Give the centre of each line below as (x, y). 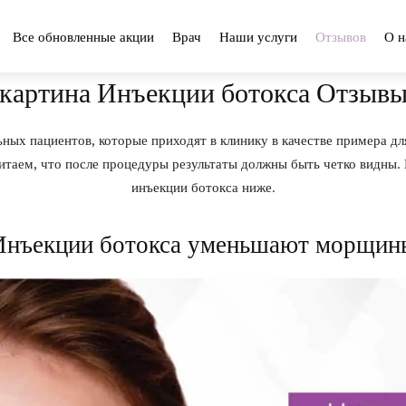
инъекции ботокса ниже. (203, 187)
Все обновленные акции (83, 36)
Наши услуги (258, 36)
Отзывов (341, 36)
